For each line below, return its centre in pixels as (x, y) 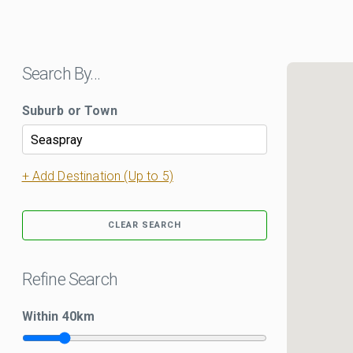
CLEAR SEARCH (144, 225)
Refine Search (70, 279)
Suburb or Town (69, 111)
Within (42, 316)
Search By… (61, 74)
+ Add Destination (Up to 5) (97, 176)
